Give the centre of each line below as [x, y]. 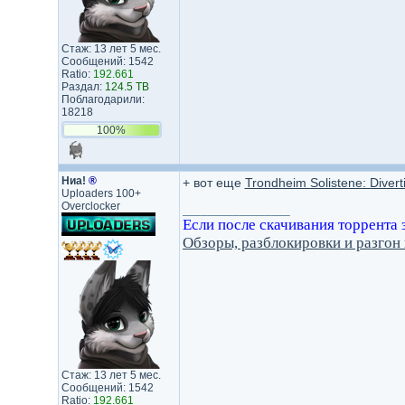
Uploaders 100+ [101, 193]
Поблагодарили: [103, 99]
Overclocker [90, 206]
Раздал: [83, 87]
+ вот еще [213, 183]
